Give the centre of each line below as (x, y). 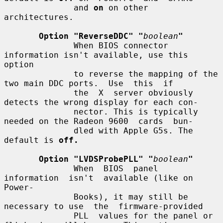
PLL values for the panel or (39, 216)
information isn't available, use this (96, 55)
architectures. (39, 17)
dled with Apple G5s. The (39, 130)
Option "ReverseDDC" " (91, 36)
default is (31, 140)
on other (126, 7)
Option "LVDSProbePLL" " (96, 159)
